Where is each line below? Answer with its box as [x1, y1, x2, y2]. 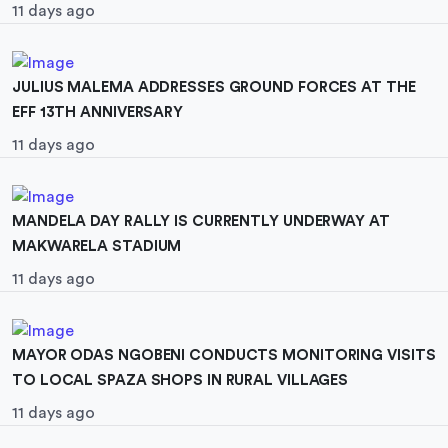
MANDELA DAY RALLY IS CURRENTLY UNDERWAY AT [12, 214, 390, 230]
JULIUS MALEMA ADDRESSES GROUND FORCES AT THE [12, 80, 416, 96]
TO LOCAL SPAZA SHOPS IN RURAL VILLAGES [12, 373, 349, 389]
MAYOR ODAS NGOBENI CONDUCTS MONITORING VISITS [12, 348, 436, 364]
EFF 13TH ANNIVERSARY [12, 105, 183, 121]
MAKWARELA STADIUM [12, 239, 182, 255]
